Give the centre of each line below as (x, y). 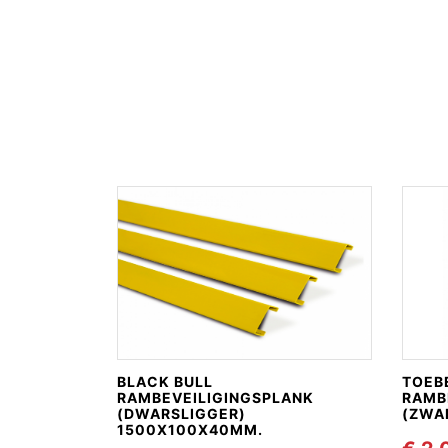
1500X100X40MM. (190, 429)
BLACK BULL (165, 381)
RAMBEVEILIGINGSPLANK (215, 397)
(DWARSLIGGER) (181, 413)
